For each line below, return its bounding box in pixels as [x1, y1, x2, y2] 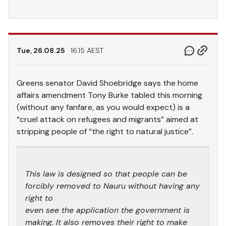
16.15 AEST [71, 45, 103, 55]
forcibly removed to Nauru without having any [25, 180, 200, 191]
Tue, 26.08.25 [17, 45, 67, 55]
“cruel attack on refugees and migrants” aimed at [17, 114, 198, 125]
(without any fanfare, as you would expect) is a [17, 101, 190, 112]
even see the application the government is [25, 204, 190, 215]
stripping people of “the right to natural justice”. [17, 126, 193, 137]
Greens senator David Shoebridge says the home [17, 77, 198, 88]
